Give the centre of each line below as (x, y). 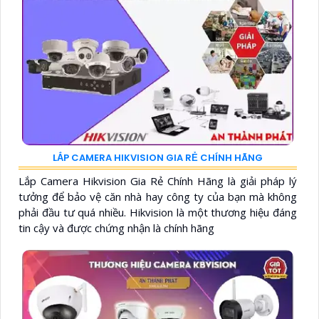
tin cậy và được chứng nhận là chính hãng (116, 228)
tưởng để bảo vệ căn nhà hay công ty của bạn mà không (158, 196)
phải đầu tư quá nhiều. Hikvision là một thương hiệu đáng (158, 212)
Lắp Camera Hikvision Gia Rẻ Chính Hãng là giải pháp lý (158, 181)
